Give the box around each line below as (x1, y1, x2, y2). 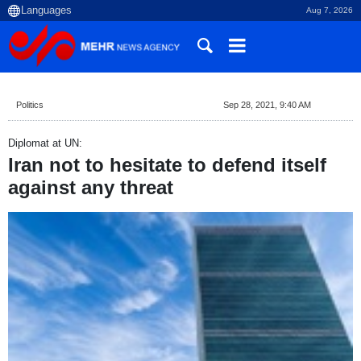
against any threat (8, 176, 173, 199)
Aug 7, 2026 (306, 6, 353, 15)
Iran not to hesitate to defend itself (8, 154, 326, 176)
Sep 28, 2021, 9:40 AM (222, 100, 311, 110)
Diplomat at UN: (8, 137, 82, 149)
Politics (16, 100, 44, 110)
